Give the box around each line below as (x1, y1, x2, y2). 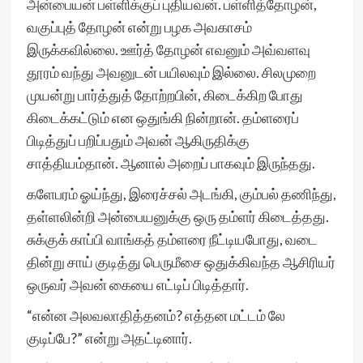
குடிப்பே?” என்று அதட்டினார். (26, 329, 192, 347)
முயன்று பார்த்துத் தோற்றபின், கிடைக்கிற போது (26, 86, 303, 104)
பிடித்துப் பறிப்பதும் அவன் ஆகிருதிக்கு (26, 131, 250, 149)
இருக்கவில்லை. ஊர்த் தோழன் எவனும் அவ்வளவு (26, 41, 310, 58)
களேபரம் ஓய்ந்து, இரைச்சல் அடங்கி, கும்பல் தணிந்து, (26, 185, 336, 203)
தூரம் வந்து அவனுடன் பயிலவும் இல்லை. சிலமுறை (26, 63, 316, 81)
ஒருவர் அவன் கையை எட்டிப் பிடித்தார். (26, 275, 249, 293)
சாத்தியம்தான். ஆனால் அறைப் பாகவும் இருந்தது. (26, 154, 315, 172)
